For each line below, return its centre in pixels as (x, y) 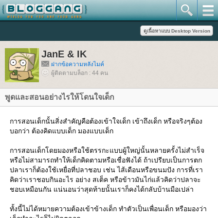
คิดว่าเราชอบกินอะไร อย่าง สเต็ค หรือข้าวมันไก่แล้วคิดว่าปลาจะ (105, 180)
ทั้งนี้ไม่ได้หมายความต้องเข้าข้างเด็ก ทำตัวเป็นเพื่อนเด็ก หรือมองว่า (108, 209)
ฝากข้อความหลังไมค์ (78, 64)
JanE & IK (64, 54)
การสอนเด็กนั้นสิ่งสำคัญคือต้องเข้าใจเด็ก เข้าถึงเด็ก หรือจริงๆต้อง (106, 121)
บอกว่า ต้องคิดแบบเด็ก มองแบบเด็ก (62, 131)
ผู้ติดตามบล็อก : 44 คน (80, 73)
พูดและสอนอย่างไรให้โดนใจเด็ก (60, 97)
